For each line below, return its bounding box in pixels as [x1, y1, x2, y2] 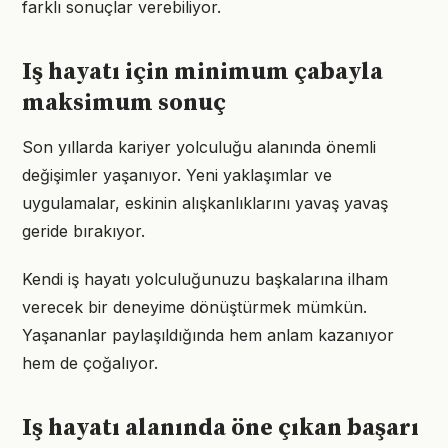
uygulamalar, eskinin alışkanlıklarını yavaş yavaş [22, 193, 388, 213]
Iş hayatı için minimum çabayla [22, 57, 383, 87]
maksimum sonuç [22, 88, 226, 118]
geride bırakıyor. [22, 221, 145, 241]
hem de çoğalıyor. [22, 353, 158, 373]
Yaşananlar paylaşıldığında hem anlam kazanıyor [22, 325, 394, 345]
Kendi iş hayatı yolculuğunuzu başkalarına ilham [22, 269, 388, 289]
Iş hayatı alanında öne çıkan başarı [22, 413, 419, 443]
